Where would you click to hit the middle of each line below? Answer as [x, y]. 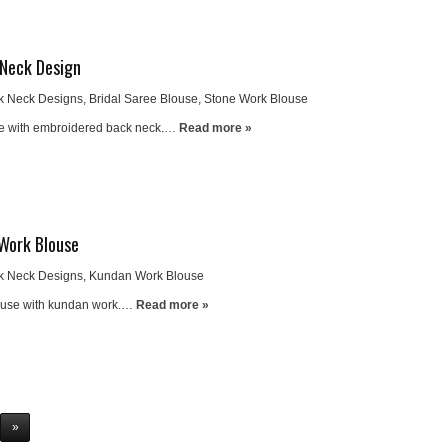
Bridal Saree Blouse [143, 99]
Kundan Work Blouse [146, 276]
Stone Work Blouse [256, 99]
